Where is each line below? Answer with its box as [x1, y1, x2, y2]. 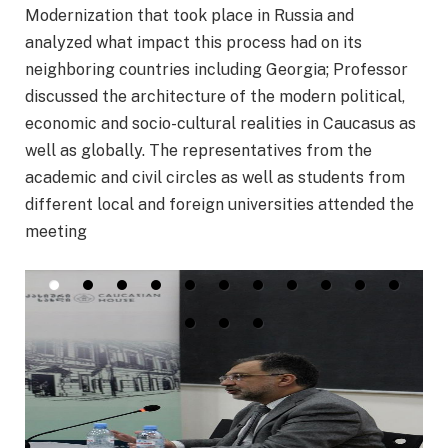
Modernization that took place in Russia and [25, 6, 354, 26]
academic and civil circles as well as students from [25, 168, 405, 188]
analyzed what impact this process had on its [25, 33, 362, 53]
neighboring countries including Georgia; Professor [25, 60, 408, 80]
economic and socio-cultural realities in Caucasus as [25, 114, 416, 134]
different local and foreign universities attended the [25, 195, 414, 215]
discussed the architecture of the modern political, [25, 87, 405, 107]
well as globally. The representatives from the [25, 141, 372, 161]
